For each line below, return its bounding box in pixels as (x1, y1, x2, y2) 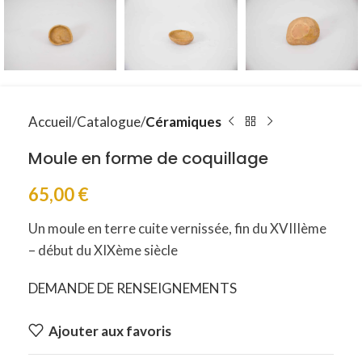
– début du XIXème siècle (28, 242, 178, 259)
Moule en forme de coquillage (28, 147, 268, 170)
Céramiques (145, 113, 221, 130)
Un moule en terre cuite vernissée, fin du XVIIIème (28, 220, 326, 237)
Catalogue (77, 113, 141, 130)
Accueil (28, 113, 72, 130)
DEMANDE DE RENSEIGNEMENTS (28, 280, 237, 297)
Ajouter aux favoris (48, 322, 171, 339)
